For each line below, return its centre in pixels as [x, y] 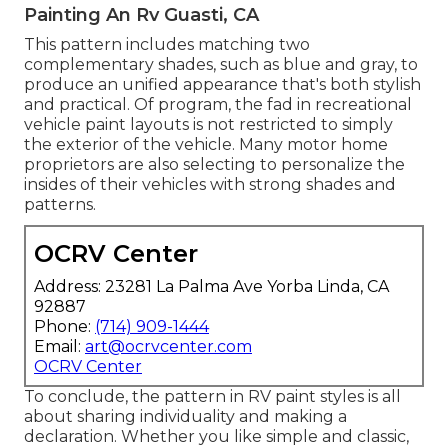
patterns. [60, 205]
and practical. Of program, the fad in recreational [218, 105]
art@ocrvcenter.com [168, 347]
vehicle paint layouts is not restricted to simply [208, 125]
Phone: [64, 327]
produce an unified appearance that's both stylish [222, 85]
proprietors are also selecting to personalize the [214, 165]
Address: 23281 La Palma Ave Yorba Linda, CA [211, 287]
